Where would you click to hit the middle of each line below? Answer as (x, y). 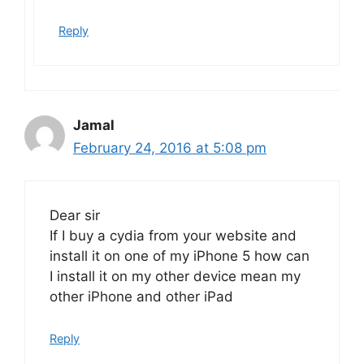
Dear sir (75, 215)
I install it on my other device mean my (175, 276)
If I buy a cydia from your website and (173, 236)
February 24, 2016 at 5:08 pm (170, 147)
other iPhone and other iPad (141, 297)
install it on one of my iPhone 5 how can (180, 256)
